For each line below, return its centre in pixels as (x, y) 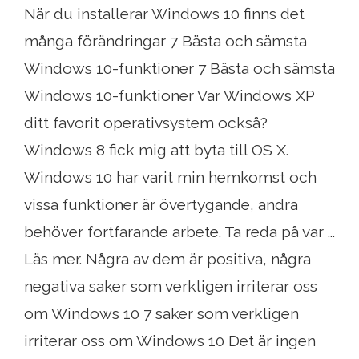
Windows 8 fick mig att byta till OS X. (156, 150)
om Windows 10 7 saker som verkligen (161, 314)
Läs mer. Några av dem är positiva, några (167, 259)
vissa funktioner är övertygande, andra (161, 205)
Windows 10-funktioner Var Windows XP (169, 96)
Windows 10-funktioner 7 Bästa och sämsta (179, 69)
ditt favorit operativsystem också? (146, 123)
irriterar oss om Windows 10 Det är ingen (170, 341)
